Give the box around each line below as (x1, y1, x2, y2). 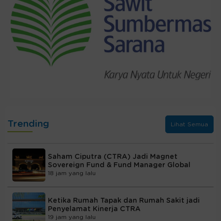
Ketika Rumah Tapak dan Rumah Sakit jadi (48, 197, 200, 205)
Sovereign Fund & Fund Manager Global (48, 162, 190, 169)
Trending (7, 119, 49, 129)
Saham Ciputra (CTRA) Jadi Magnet (48, 153, 178, 161)
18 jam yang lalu (48, 170, 96, 177)
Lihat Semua (171, 121, 208, 127)
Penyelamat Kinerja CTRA (48, 206, 141, 213)
